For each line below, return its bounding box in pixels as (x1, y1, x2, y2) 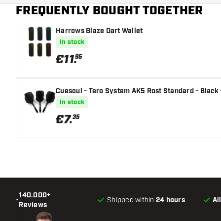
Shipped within (107, 195, 156, 204)
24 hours (155, 195, 185, 205)
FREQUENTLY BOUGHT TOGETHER (16, 2, 203, 19)
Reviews (19, 200, 47, 210)
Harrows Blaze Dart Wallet (56, 26, 143, 36)
